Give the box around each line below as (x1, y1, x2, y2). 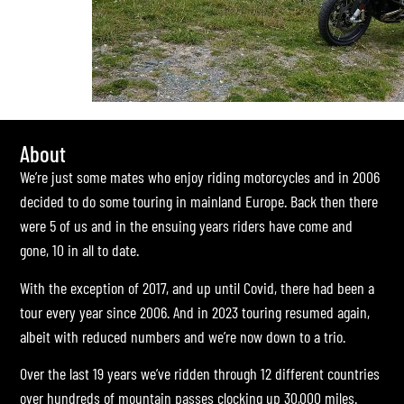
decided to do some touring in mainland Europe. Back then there (20, 191, 378, 212)
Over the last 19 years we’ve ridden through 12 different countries (20, 363, 380, 383)
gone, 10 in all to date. (20, 240, 139, 261)
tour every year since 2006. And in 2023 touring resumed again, (20, 301, 370, 322)
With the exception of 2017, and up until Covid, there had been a (20, 277, 374, 298)
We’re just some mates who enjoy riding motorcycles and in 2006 (20, 167, 380, 188)
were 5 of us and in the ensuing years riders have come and (20, 216, 353, 236)
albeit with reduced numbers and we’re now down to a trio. (20, 326, 345, 346)
